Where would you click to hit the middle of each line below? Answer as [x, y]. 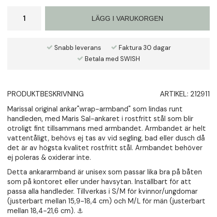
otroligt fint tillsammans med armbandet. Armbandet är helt [107, 128]
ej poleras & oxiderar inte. [49, 157]
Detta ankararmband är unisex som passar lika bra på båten [105, 172]
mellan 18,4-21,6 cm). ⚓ [46, 210]
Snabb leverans [77, 47]
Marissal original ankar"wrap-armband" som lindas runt [95, 109]
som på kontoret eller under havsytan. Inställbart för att [99, 181]
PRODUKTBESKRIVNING [46, 94]
